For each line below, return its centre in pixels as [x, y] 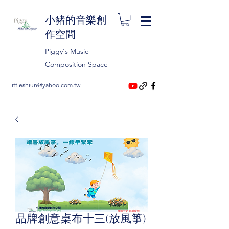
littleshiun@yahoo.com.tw [45, 85]
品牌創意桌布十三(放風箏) [81, 219]
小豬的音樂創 [76, 20]
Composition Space [76, 65]
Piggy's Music [67, 51]
